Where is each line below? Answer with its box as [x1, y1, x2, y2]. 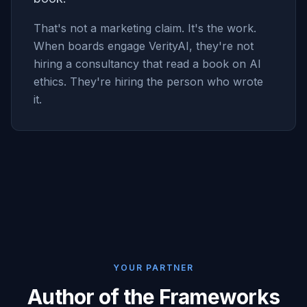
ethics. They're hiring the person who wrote [34, 75, 263, 88]
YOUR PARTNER [113, 262, 194, 273]
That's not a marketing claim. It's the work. [34, 21, 256, 35]
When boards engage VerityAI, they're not [34, 39, 254, 53]
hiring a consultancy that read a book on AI [34, 57, 261, 71]
